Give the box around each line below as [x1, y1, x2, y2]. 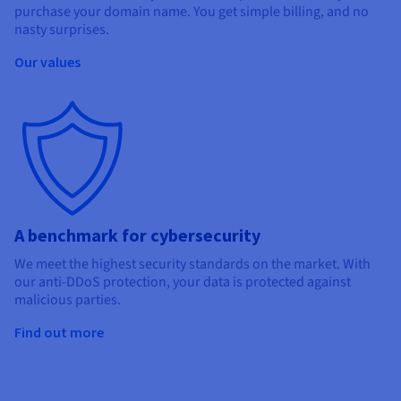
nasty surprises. [14, 19, 109, 39]
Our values [14, 52, 81, 71]
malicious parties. [14, 289, 121, 310]
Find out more [14, 322, 104, 341]
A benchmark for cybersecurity [14, 223, 260, 246]
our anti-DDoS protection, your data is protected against [14, 271, 351, 292]
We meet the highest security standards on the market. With [14, 253, 371, 274]
